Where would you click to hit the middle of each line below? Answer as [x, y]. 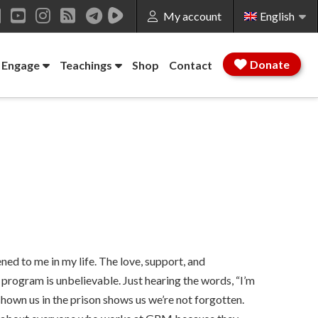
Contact [190, 65]
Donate [270, 64]
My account [192, 16]
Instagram [84, 32]
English [278, 16]
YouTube [53, 32]
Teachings [86, 65]
